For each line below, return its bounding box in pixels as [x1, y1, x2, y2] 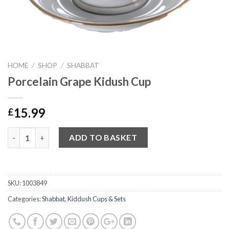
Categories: [8, 195, 42, 203]
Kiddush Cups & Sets [67, 195, 126, 203]
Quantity [7, 128, 40, 138]
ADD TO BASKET [69, 132, 138, 143]
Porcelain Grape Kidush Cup [8, 75, 151, 89]
